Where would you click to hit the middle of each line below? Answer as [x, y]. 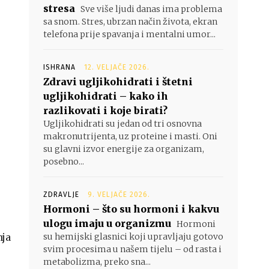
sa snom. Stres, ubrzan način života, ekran [130, 22]
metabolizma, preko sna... [97, 262]
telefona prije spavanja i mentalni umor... [129, 34]
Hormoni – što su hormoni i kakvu [131, 209]
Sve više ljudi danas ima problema [150, 9]
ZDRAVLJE [61, 195]
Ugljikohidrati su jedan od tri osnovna [122, 124]
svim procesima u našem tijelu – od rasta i [132, 249]
